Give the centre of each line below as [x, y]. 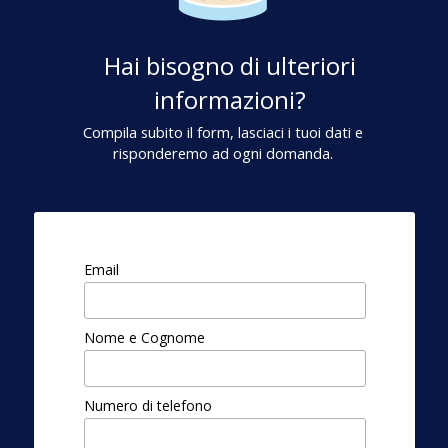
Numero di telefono [148, 405]
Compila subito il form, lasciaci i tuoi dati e [223, 132]
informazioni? [230, 100]
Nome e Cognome [144, 337]
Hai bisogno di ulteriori [230, 66]
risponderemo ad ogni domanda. [223, 153]
